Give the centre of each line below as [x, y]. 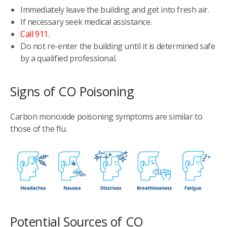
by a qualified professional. [68, 58]
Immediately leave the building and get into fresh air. [115, 9]
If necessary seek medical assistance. [86, 22]
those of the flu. [39, 128]
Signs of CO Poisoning [72, 91]
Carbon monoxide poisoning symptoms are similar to [106, 116]
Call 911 [34, 34]
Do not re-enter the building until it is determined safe [118, 46]
